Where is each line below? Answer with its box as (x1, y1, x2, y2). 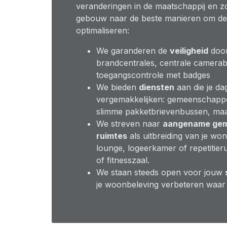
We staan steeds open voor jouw (96, 167, 225, 177)
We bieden (96, 82, 139, 92)
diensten (139, 82, 174, 92)
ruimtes (96, 131, 127, 141)
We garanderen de (96, 46, 170, 56)
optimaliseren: (76, 25, 129, 35)
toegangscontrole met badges (96, 70, 213, 80)
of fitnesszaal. (96, 155, 149, 165)
